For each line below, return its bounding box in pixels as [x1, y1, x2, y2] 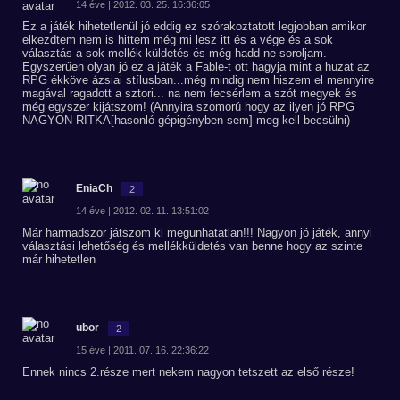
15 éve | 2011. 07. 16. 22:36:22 [76, 345, 209, 355]
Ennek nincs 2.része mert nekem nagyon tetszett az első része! [22, 365, 354, 379]
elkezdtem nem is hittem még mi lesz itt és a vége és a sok [22, 33, 333, 46]
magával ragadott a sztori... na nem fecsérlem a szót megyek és [22, 87, 357, 100]
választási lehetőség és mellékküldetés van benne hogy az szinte [22, 239, 362, 253]
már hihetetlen [22, 253, 96, 266]
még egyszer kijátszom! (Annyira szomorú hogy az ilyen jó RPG [22, 100, 354, 113]
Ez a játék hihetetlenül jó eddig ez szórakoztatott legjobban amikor [22, 20, 366, 33]
